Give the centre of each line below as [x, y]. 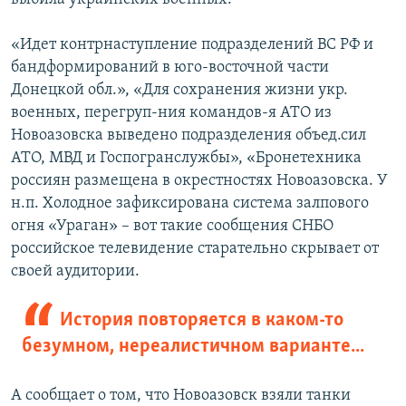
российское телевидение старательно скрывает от [195, 249]
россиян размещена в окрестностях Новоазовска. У [199, 181]
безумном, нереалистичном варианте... [193, 347]
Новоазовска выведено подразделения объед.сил [188, 136]
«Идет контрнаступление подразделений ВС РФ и [192, 45]
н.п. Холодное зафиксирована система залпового [190, 204]
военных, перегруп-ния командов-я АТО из [171, 113]
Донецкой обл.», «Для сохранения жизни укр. [179, 91]
